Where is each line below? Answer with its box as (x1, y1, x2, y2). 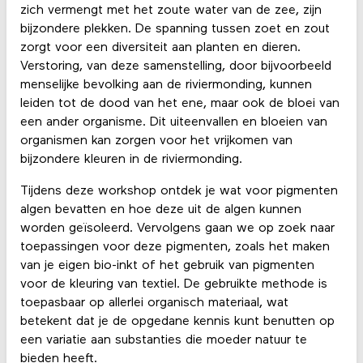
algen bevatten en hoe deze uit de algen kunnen (19, 203, 301, 217)
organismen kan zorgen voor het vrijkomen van (19, 135, 293, 148)
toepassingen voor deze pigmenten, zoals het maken (19, 241, 330, 254)
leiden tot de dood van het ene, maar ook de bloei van (19, 97, 340, 111)
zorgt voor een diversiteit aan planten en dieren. (19, 41, 301, 55)
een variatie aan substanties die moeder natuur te (19, 334, 307, 348)
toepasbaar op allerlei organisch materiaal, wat (19, 297, 288, 310)
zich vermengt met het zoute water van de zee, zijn (19, 4, 322, 18)
